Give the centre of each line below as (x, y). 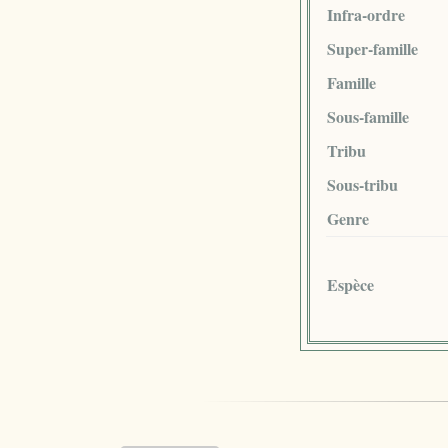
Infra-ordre (365, 14)
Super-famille (372, 48)
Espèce (350, 284)
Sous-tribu (362, 184)
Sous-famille (367, 116)
